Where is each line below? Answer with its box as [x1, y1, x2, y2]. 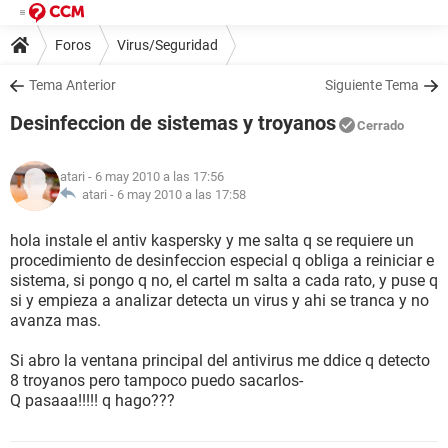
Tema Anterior [29, 77, 116, 93]
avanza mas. [10, 311, 101, 330]
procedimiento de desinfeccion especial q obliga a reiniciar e [10, 251, 434, 270]
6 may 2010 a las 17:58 [117, 187, 246, 202]
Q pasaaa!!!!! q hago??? [10, 391, 175, 410]
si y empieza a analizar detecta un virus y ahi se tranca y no [10, 291, 429, 310]
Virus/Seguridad [117, 36, 218, 53]
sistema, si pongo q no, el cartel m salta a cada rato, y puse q [10, 271, 438, 290]
